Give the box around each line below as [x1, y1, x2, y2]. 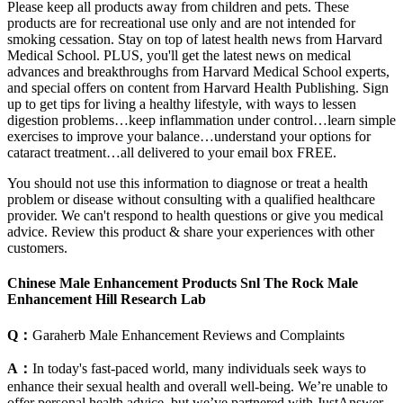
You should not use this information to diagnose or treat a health [7, 175, 368, 191]
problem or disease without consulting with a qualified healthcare [7, 191, 375, 207]
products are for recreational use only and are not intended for [7, 14, 355, 31]
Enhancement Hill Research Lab [7, 291, 206, 308]
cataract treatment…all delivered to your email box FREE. [7, 144, 336, 160]
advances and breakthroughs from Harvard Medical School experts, [7, 63, 390, 79]
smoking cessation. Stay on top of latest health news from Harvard [7, 31, 382, 47]
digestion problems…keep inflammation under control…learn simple [7, 112, 396, 128]
